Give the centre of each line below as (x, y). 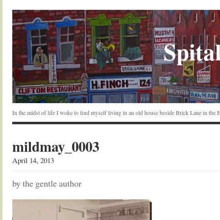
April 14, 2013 (33, 160)
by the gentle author (47, 183)
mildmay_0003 (56, 146)
